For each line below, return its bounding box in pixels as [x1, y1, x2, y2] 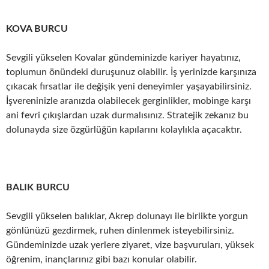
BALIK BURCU [6, 183, 70, 192]
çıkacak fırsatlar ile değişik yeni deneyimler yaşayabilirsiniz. [6, 82, 252, 91]
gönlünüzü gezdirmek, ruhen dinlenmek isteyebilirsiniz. [6, 226, 234, 235]
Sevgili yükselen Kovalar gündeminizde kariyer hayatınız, [6, 53, 241, 62]
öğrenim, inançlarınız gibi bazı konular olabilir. [6, 255, 197, 264]
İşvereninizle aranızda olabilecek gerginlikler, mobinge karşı [6, 96, 251, 106]
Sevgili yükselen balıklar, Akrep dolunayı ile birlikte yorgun [6, 211, 248, 221]
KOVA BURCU [6, 24, 68, 34]
